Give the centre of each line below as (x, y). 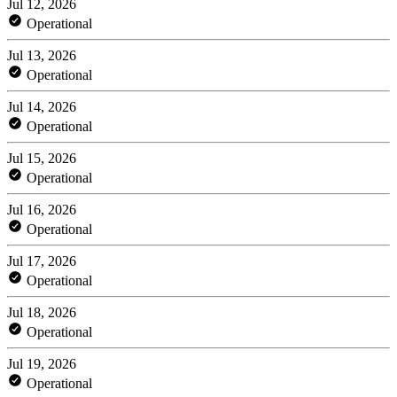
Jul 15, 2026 (42, 158)
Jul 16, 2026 (42, 209)
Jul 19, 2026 (42, 363)
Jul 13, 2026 (42, 55)
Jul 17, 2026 (42, 261)
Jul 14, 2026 (42, 106)
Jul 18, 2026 (42, 312)
